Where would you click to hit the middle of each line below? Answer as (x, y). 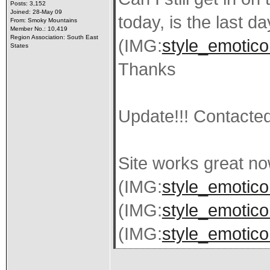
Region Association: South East (54, 37)
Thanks (147, 69)
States (19, 46)
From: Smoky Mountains (43, 20)
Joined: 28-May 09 (36, 12)
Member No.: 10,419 (39, 29)
